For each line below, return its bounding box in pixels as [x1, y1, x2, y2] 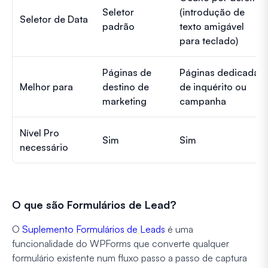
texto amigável [179, 20, 244, 32]
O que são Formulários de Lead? [12, 197, 176, 211]
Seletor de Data [20, 13, 88, 25]
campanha [179, 95, 226, 107]
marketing [102, 95, 147, 107]
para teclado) [179, 34, 238, 47]
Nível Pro [20, 126, 59, 139]
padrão [102, 20, 135, 32]
